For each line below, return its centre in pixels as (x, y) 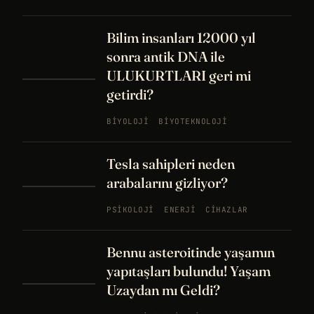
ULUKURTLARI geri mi (179, 75)
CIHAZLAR (227, 210)
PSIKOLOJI (130, 210)
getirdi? (130, 94)
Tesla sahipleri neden (171, 164)
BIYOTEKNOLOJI (193, 121)
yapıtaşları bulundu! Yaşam (189, 271)
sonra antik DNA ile (166, 56)
